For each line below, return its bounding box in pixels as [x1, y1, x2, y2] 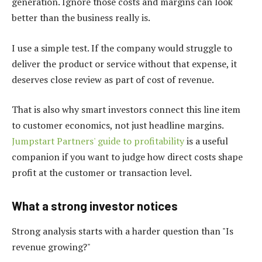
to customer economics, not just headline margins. [12, 119, 223, 132]
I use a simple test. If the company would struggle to [12, 41, 232, 54]
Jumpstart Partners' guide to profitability [12, 135, 184, 148]
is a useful [184, 135, 228, 148]
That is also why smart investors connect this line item [12, 103, 240, 116]
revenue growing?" [12, 240, 91, 254]
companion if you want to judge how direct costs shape [12, 150, 243, 164]
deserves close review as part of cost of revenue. [12, 73, 214, 86]
